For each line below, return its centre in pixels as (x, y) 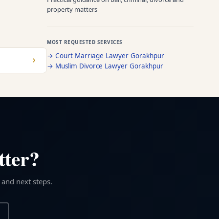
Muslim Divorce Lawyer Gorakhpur (109, 66)
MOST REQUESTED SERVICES (85, 42)
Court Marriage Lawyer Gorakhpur (110, 55)
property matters (72, 9)
